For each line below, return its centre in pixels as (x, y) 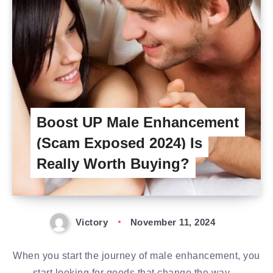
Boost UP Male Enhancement (138, 122)
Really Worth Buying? (113, 164)
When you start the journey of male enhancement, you (136, 256)
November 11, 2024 (173, 222)
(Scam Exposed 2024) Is (119, 143)
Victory (92, 222)
